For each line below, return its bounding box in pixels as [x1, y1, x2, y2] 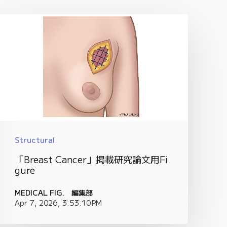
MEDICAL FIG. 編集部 [14, 186, 93, 198]
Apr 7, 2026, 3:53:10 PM [14, 197, 102, 208]
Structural [14, 133, 55, 145]
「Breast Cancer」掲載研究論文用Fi [14, 152, 168, 166]
